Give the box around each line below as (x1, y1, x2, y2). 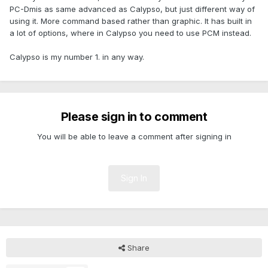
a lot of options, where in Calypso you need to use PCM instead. (10, 28, 251, 38)
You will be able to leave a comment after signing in (36, 132, 232, 142)
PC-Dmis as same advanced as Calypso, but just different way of (10, 4, 255, 14)
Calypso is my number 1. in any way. (10, 52, 144, 62)
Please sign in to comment (60, 109, 208, 124)
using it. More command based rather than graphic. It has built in (10, 16, 252, 26)
